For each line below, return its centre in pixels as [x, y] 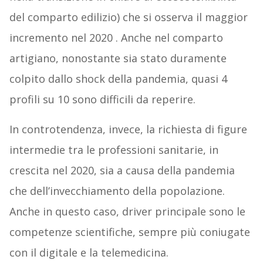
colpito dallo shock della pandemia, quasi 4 [118, 79]
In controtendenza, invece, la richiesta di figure [128, 129]
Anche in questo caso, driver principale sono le [127, 212]
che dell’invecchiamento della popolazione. [117, 191]
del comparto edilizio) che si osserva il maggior [128, 17]
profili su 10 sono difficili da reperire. [102, 100]
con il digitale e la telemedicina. [89, 253]
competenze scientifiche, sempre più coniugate [129, 232]
